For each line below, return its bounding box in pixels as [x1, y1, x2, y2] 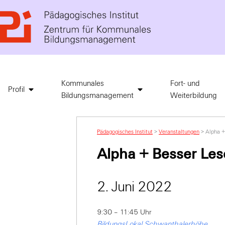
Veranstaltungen [159, 128, 199, 136]
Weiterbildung [170, 91, 217, 100]
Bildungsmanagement [61, 91, 134, 100]
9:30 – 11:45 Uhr [97, 208, 152, 217]
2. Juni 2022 [97, 178, 172, 196]
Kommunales [61, 79, 104, 88]
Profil [8, 85, 25, 94]
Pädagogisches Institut [97, 128, 153, 136]
